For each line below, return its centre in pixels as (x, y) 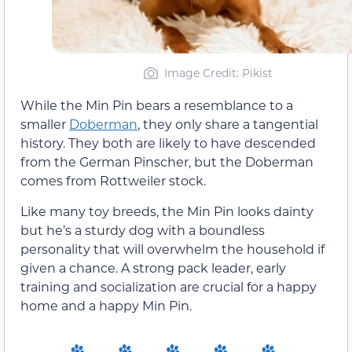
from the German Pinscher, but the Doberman (167, 162)
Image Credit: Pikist (218, 73)
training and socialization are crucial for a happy (169, 286)
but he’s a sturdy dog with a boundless (143, 229)
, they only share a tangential (228, 124)
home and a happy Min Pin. (106, 305)
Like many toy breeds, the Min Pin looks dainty (167, 211)
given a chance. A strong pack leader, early (153, 267)
